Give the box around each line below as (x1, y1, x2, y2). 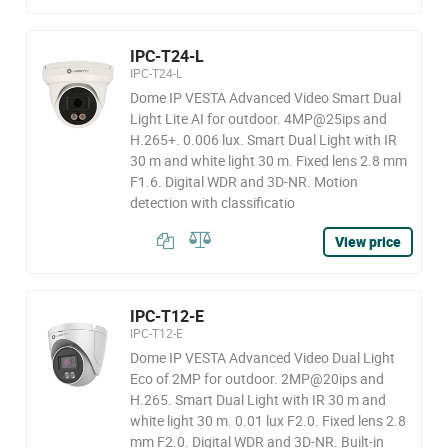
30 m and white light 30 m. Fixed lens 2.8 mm (129, 151, 407, 170)
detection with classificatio (129, 193, 295, 212)
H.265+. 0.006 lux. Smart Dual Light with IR (129, 130, 397, 149)
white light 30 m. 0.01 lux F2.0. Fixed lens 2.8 (129, 411, 406, 430)
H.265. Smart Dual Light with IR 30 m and (129, 390, 386, 409)
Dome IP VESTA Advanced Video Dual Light (129, 348, 395, 367)
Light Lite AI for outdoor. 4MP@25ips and (129, 109, 387, 128)
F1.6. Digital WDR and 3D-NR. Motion (129, 172, 358, 191)
